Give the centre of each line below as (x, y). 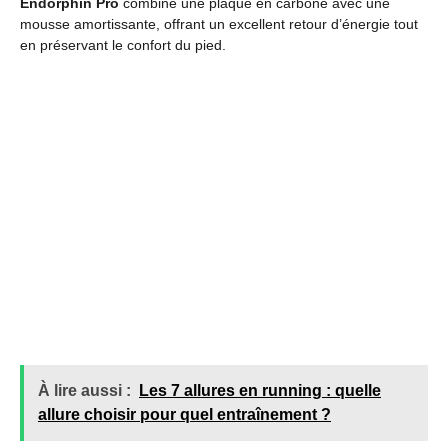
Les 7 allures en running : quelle (260, 390)
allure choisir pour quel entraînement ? (184, 414)
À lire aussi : (84, 390)
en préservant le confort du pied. (123, 45)
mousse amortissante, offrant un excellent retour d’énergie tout (219, 24)
